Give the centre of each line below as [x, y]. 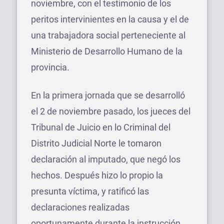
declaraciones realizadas [80, 207]
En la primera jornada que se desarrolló [108, 95]
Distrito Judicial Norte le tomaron [96, 143]
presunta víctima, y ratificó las [90, 191]
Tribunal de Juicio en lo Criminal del [101, 127]
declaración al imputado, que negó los [106, 159]
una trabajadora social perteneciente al [108, 35]
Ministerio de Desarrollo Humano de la [107, 51]
